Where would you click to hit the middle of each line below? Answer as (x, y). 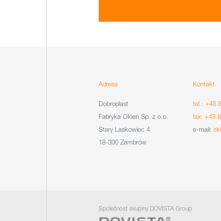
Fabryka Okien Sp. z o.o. (133, 116)
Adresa (108, 84)
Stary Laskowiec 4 (124, 129)
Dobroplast (113, 104)
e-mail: (203, 129)
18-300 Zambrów (122, 142)
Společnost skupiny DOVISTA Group (145, 208)
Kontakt (203, 84)
